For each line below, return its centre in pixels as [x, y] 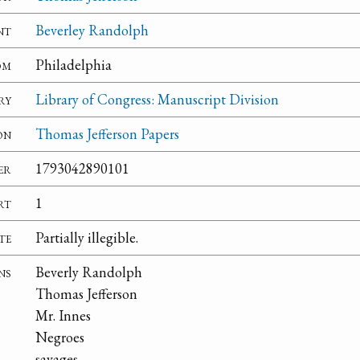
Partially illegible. [87, 238]
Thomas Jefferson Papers [107, 134]
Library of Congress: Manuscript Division [157, 100]
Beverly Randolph [89, 272]
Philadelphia [74, 65]
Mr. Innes [63, 316]
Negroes [60, 337]
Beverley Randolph [92, 31]
